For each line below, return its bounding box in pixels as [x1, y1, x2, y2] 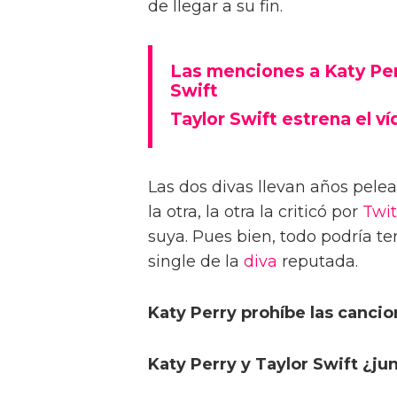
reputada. [277, 252, 362, 272]
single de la [148, 252, 244, 272]
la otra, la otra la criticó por [148, 202, 362, 222]
